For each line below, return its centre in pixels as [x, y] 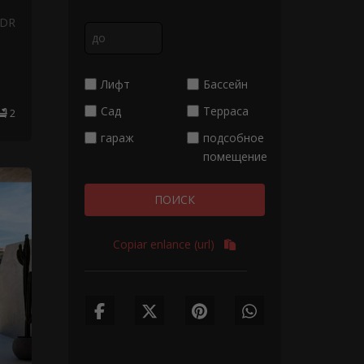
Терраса [225, 111]
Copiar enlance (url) [164, 244]
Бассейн [225, 84]
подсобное [233, 138]
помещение [235, 156]
